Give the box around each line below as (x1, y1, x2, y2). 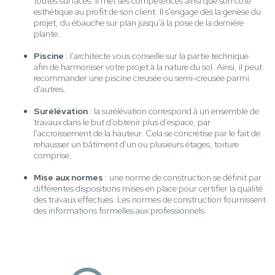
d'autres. (34, 83, 66, 95)
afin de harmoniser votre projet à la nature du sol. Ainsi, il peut (34, 61, 262, 73)
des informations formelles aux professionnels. (34, 205, 207, 217)
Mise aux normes (34, 172, 103, 184)
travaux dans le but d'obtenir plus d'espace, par (34, 117, 211, 128)
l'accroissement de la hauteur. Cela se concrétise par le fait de (34, 128, 260, 139)
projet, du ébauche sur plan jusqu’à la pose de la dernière (34, 17, 244, 29)
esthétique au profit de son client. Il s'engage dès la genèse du (34, 6, 261, 18)
